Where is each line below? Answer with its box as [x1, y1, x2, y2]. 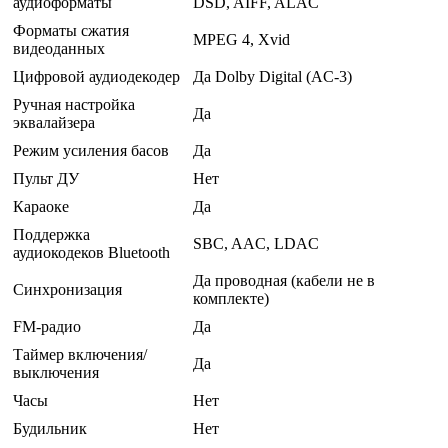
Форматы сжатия [13, 22, 129, 40]
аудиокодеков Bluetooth [13, 244, 170, 262]
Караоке [13, 198, 69, 216]
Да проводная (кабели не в [193, 272, 375, 290]
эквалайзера [13, 114, 95, 132]
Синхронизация [13, 281, 122, 299]
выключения [13, 364, 99, 382]
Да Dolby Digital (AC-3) [193, 68, 352, 86]
